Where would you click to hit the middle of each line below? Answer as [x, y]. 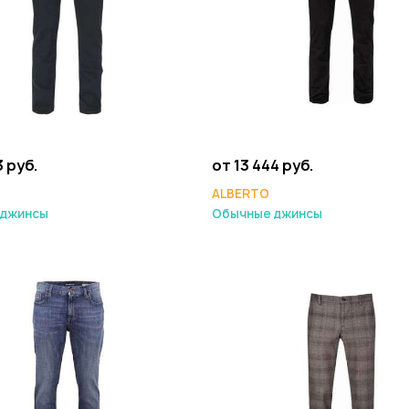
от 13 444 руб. [263, 165]
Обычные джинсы [267, 214]
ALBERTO [241, 194]
